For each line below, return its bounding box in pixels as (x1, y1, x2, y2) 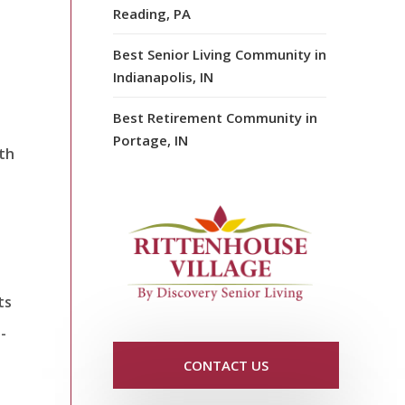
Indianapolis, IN (113, 67, 213, 86)
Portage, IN (113, 130, 188, 149)
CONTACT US (184, 356, 268, 375)
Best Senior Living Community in (113, 44, 326, 63)
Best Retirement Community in (113, 108, 317, 127)
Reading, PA (113, 4, 191, 23)
